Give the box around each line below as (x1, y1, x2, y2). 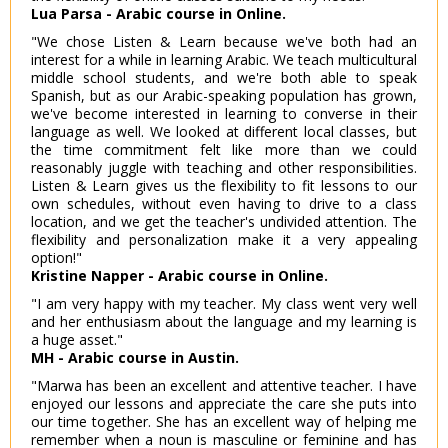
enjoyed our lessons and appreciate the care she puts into (31, 394, 417, 414)
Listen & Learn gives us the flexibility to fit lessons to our (31, 176, 417, 196)
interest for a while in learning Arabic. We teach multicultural (31, 50, 417, 70)
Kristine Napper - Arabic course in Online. (31, 266, 328, 286)
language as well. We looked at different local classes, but (31, 122, 417, 142)
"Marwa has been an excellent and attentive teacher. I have (31, 376, 417, 396)
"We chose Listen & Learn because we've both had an (31, 32, 417, 52)
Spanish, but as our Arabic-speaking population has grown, (31, 86, 417, 106)
